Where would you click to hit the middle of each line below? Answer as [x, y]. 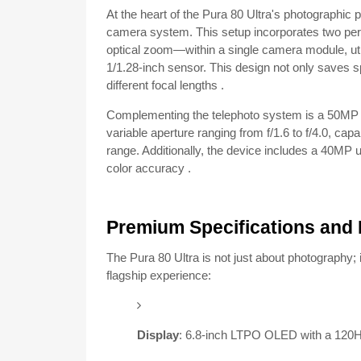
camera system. [149, 32]
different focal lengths [162, 85]
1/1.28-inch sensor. [156, 67]
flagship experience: [159, 275]
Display [158, 335]
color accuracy [145, 168]
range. [123, 150]
